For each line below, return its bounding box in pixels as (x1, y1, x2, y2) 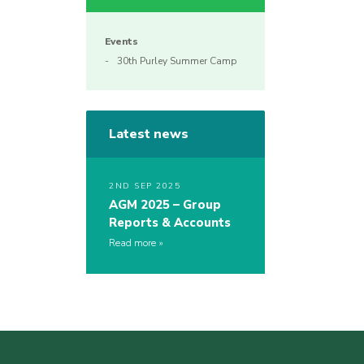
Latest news (109, 125, 188, 144)
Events (105, 35, 138, 49)
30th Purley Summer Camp (117, 54, 237, 68)
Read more (109, 236, 156, 250)
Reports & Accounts (109, 214, 231, 232)
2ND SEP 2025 (109, 180, 180, 193)
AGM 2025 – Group (109, 197, 221, 214)
